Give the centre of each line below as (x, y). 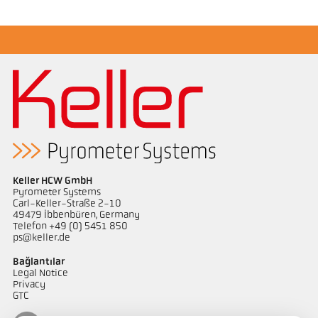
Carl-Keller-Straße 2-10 (67, 204)
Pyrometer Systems (56, 193)
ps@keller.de (41, 238)
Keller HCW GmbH (52, 182)
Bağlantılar (38, 262)
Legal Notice (40, 273)
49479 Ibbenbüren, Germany (76, 216)
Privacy (29, 285)
